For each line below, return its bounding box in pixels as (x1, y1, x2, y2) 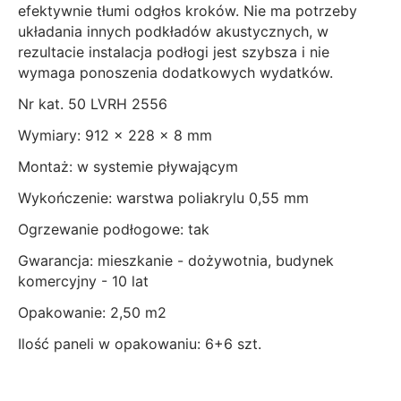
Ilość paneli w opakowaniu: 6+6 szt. (18, 335, 261, 354)
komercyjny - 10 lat (18, 272, 149, 291)
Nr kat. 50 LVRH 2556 (18, 95, 167, 114)
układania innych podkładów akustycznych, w (18, 22, 328, 41)
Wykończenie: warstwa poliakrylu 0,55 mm (18, 189, 309, 208)
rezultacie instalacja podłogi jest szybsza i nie (18, 43, 329, 62)
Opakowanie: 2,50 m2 (18, 303, 166, 322)
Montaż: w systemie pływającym (18, 158, 238, 176)
